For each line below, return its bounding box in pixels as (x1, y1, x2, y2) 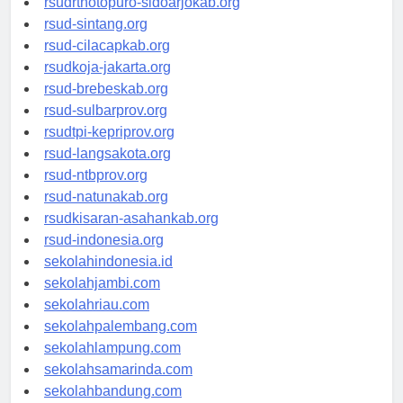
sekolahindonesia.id (44, 270, 173, 286)
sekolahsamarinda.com (44, 378, 193, 394)
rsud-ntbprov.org (44, 184, 148, 200)
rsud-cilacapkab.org (44, 54, 170, 70)
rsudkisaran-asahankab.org (44, 227, 219, 243)
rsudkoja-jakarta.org (44, 76, 171, 92)
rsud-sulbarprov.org (44, 119, 167, 135)
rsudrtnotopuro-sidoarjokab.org (44, 11, 240, 27)
